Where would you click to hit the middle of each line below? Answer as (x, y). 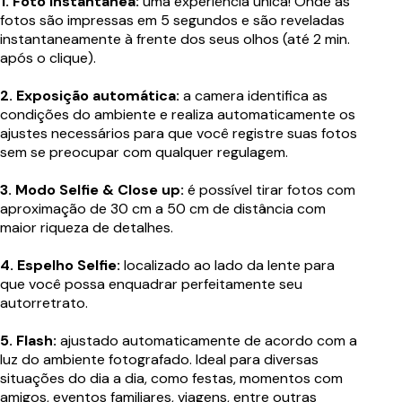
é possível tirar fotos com (270, 189)
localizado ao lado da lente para (227, 265)
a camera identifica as (253, 95)
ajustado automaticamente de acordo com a (207, 340)
